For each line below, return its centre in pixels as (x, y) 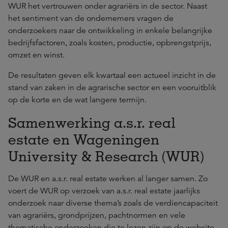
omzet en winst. (36, 55)
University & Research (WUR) (106, 156)
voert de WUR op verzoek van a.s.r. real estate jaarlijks (104, 191)
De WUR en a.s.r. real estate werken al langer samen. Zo (108, 179)
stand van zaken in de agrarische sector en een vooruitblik (112, 88)
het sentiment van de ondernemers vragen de (91, 18)
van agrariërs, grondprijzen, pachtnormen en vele (97, 215)
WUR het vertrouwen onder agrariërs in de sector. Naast (108, 6)
